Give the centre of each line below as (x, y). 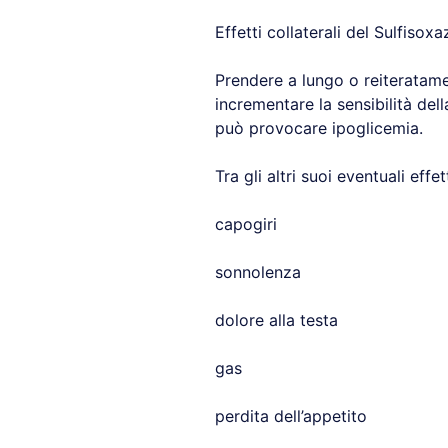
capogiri (245, 224)
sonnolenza (257, 272)
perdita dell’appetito (290, 416)
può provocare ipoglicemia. (318, 128)
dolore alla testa (276, 320)
